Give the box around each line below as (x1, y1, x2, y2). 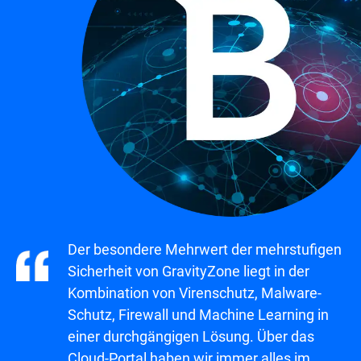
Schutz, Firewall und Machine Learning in (68, 304, 329, 324)
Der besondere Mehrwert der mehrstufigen (68, 239, 342, 259)
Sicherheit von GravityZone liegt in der (68, 260, 309, 280)
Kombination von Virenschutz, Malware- (68, 282, 322, 302)
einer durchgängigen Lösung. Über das (68, 326, 314, 346)
